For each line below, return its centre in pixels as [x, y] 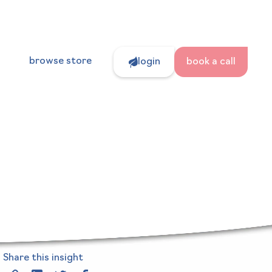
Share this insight [43, 258]
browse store [61, 62]
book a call [211, 62]
